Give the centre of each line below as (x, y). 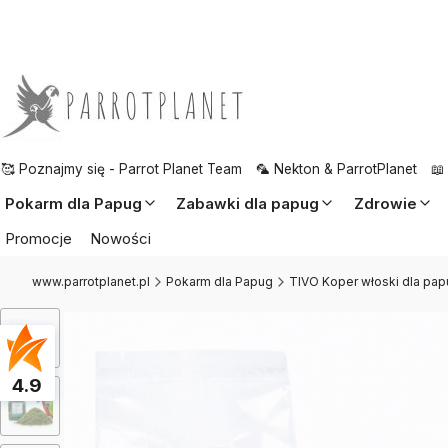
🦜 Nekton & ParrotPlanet (336, 169)
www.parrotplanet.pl (91, 281)
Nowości (121, 238)
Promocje (38, 238)
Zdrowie (385, 203)
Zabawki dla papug (248, 203)
